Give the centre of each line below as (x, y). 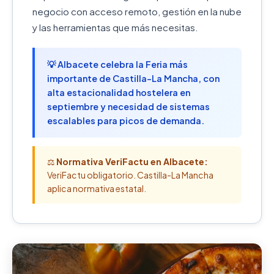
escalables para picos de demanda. (126, 120)
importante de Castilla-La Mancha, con (133, 78)
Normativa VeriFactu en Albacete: (132, 161)
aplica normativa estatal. (97, 188)
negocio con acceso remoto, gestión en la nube (137, 11)
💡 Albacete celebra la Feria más (117, 64)
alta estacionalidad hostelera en (119, 92)
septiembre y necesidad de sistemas (128, 106)
